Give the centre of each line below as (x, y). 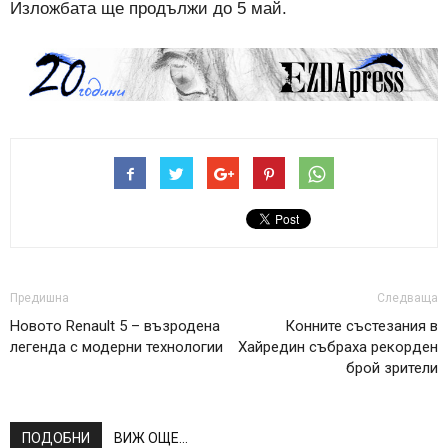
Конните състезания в (361, 325)
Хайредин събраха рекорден (338, 346)
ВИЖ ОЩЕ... (151, 437)
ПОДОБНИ (56, 437)
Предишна (39, 297)
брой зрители (392, 367)
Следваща (407, 297)
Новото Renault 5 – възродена (115, 325)
